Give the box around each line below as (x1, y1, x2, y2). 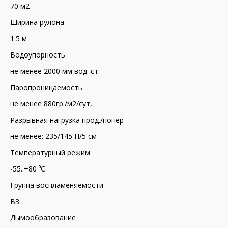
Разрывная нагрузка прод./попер (10, 115, 124, 125)
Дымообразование (10, 213, 76, 222)
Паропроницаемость (10, 82, 82, 92)
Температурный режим (10, 148, 90, 157)
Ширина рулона (10, 17, 64, 27)
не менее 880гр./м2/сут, (10, 99, 92, 108)
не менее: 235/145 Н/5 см (10, 131, 97, 141)
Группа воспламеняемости (10, 180, 103, 190)
